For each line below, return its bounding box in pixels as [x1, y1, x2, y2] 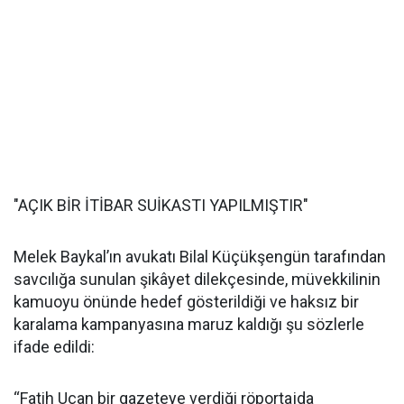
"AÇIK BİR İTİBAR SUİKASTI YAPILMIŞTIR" [14, 196, 308, 215]
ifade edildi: [14, 337, 95, 356]
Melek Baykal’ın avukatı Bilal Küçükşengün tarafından [14, 247, 386, 266]
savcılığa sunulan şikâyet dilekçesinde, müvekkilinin [14, 270, 381, 289]
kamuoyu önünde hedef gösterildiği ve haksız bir [14, 292, 359, 311]
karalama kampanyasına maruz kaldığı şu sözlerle [14, 315, 364, 334]
